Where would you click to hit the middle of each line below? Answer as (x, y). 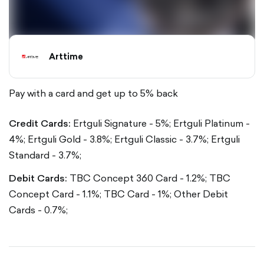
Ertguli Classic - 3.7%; (161, 139)
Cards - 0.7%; (38, 210)
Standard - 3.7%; (45, 155)
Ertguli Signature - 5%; (122, 123)
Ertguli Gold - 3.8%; (70, 139)
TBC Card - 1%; (138, 194)
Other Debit (201, 194)
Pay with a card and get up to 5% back (93, 93)
